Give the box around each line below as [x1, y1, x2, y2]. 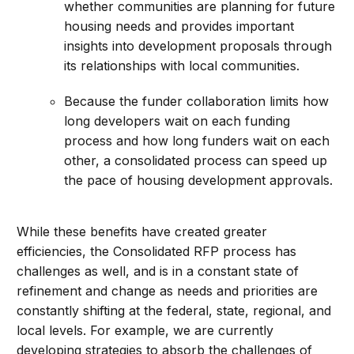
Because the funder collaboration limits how [64, 93, 330, 110]
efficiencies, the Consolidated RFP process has [17, 243, 297, 260]
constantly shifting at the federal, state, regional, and [17, 303, 332, 319]
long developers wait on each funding [64, 113, 291, 130]
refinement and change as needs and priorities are [17, 283, 318, 299]
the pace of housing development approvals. [64, 172, 333, 189]
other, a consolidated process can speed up [64, 153, 328, 169]
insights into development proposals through [64, 38, 333, 55]
